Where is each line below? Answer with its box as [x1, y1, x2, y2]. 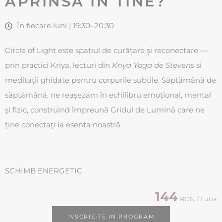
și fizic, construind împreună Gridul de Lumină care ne [5, 105, 205, 115]
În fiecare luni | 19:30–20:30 [16, 21, 114, 31]
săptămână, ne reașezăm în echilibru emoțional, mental [5, 90, 211, 100]
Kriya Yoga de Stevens [112, 60, 194, 70]
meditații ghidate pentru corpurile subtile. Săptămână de [5, 75, 216, 85]
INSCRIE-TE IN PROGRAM [67, 213, 155, 221]
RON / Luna [180, 195, 217, 203]
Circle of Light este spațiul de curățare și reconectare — [5, 46, 208, 55]
